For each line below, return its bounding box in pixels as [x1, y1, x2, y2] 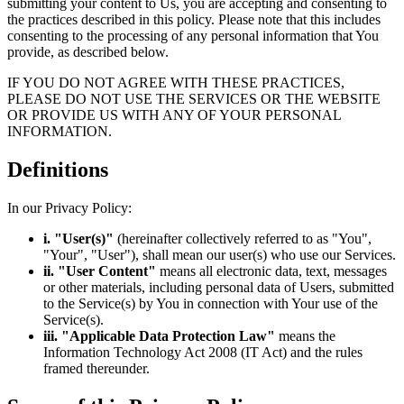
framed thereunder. [43, 360, 150, 376]
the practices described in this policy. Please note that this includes [7, 11, 381, 27]
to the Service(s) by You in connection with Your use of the [43, 295, 378, 311]
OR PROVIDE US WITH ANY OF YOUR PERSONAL [7, 106, 341, 123]
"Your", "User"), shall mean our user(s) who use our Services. [43, 246, 396, 262]
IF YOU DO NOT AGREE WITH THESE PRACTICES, [7, 74, 344, 90]
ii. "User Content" [43, 262, 156, 279]
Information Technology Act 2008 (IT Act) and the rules [43, 344, 363, 360]
